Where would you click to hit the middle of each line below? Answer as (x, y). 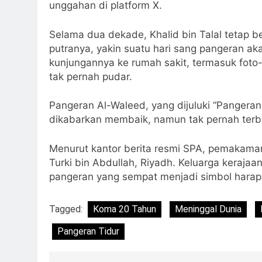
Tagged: (67, 209)
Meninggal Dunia (208, 209)
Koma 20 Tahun (125, 209)
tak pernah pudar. (91, 76)
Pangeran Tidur (88, 232)
